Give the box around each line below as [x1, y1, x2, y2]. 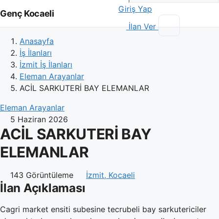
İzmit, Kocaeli [86, 170, 135, 180]
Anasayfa [20, 36, 54, 46]
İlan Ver [129, 21, 156, 31]
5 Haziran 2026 [10, 114, 68, 124]
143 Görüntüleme [10, 170, 76, 180]
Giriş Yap [118, 3, 152, 14]
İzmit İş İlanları [20, 60, 72, 69]
